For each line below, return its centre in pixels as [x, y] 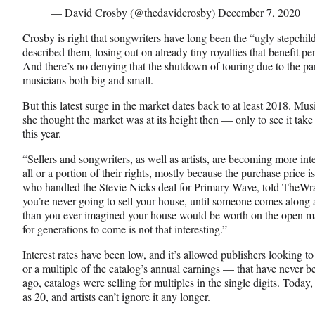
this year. [42, 133]
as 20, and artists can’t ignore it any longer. [116, 296]
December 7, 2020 [259, 12]
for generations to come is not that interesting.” [125, 229]
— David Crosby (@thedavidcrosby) [134, 12]
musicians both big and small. [88, 79]
